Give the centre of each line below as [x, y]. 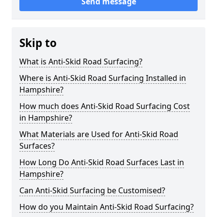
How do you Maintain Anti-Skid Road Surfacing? [107, 207]
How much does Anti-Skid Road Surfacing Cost [105, 106]
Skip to [38, 43]
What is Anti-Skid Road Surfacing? [81, 62]
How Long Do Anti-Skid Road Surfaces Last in [102, 162]
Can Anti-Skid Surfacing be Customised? [92, 190]
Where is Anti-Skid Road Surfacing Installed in [103, 78]
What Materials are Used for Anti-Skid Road [99, 134]
